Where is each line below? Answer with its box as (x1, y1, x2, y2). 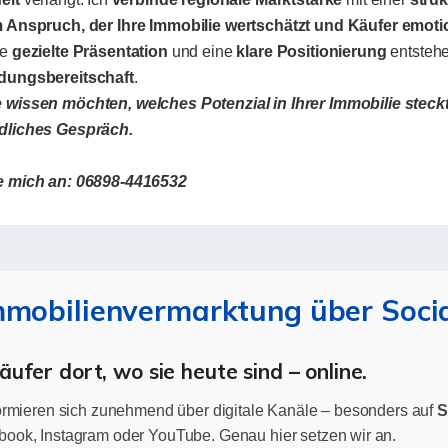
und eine (167, 42, 237, 60)
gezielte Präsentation (11, 42, 168, 60)
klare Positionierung (236, 42, 387, 60)
